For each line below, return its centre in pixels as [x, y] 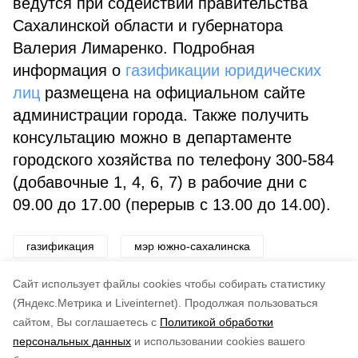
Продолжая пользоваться [251, 303]
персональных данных [72, 341]
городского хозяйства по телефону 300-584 [173, 160]
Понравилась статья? [77, 334]
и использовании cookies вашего [220, 341]
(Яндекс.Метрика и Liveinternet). [97, 303]
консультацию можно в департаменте [152, 137]
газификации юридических [223, 70]
